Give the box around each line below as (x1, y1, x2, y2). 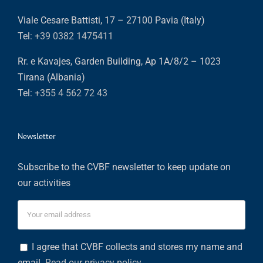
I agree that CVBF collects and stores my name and (29, 241, 242, 252)
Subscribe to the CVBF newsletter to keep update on (18, 161, 231, 173)
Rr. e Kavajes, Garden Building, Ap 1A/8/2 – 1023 (18, 55, 221, 67)
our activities (18, 177, 70, 188)
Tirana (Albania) (18, 71, 85, 83)
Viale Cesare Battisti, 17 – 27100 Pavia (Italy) (18, 14, 205, 26)
